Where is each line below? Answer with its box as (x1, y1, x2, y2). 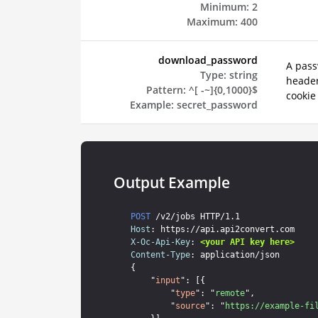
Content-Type (130, 250, 190, 260)
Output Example (113, 172, 230, 192)
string (229, 67, 258, 82)
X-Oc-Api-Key (130, 237, 190, 247)
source (175, 301, 205, 311)
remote (214, 288, 245, 298)
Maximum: (186, 14, 238, 28)
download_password (158, 53, 258, 67)
